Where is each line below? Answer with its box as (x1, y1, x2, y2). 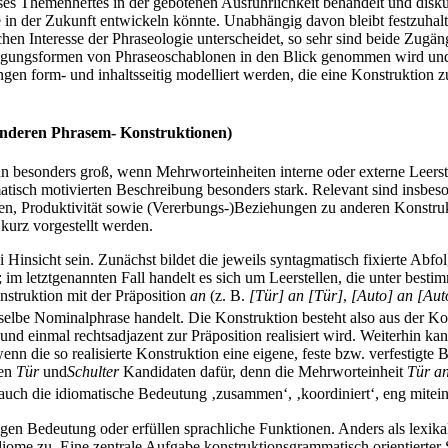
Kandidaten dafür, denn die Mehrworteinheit (119, 363, 407, 381)
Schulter (67, 363, 119, 381)
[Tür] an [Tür (249, 286, 337, 304)
